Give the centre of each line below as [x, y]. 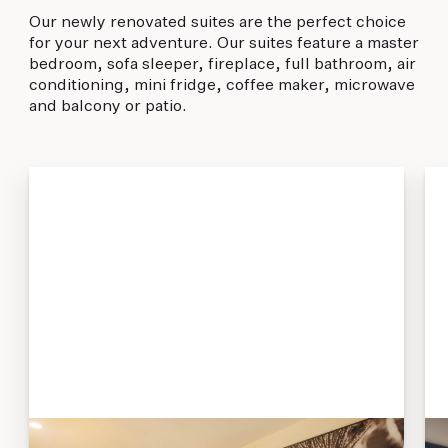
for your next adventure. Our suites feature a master [223, 43]
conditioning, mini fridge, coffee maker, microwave [221, 85]
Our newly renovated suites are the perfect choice [217, 22]
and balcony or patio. [107, 106]
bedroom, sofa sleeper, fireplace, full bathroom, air [222, 64]
